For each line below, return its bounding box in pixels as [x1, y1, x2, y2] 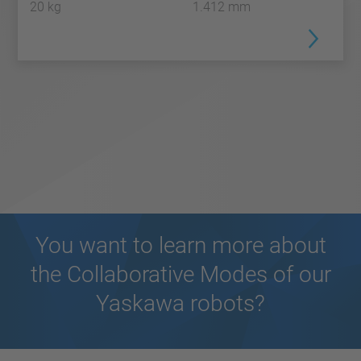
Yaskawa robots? [96, 289, 265, 317]
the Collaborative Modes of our [30, 260, 331, 288]
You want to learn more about [35, 231, 326, 259]
